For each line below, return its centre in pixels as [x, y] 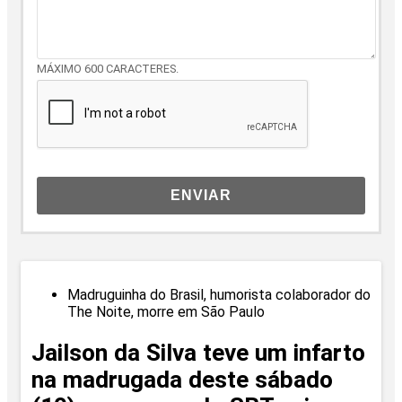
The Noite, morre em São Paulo [166, 311]
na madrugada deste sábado [182, 380]
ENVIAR [201, 195]
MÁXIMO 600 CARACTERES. [108, 68]
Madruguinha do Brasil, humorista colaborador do [219, 294]
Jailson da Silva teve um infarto [198, 353]
